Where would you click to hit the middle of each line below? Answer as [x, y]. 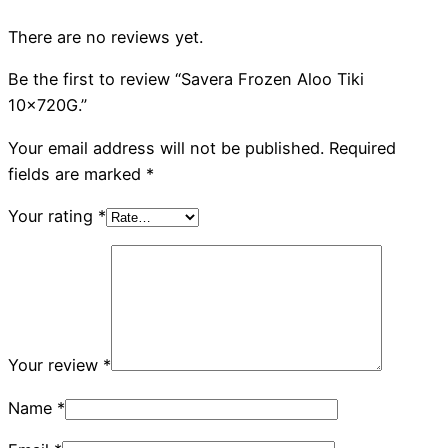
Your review [55, 365]
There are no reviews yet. [105, 37]
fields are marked [77, 173]
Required [362, 147]
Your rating [53, 216]
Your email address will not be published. [166, 147]
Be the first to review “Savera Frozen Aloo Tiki [186, 79]
